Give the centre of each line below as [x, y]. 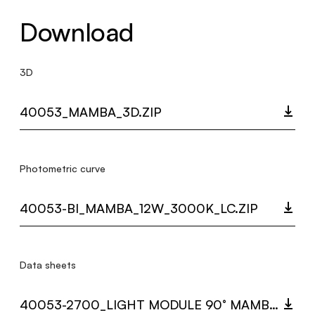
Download [77, 32]
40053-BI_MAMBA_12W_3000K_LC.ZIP [139, 208]
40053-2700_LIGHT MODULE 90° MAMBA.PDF [274, 304]
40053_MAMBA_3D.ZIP [91, 112]
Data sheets [48, 265]
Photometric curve [63, 168]
